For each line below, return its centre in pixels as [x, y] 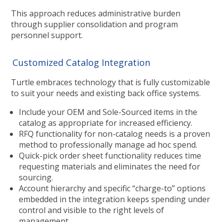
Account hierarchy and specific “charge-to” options [112, 188]
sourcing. [36, 177]
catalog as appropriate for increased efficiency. [105, 123]
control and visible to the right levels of [91, 210]
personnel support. [47, 35]
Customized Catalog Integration [80, 62]
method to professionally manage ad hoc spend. [108, 144]
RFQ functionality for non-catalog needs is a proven [114, 134]
